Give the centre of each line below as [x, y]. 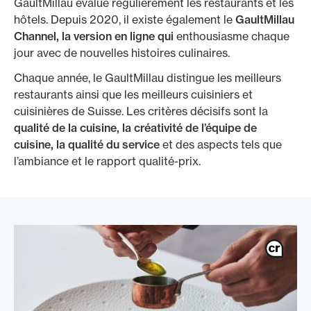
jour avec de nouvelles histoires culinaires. [122, 53]
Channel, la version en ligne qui [94, 36]
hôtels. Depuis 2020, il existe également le [125, 19]
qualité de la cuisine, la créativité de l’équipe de [135, 128]
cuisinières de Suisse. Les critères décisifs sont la [141, 111]
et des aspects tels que [222, 144]
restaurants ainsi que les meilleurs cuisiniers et [133, 94]
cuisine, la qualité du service [88, 144]
